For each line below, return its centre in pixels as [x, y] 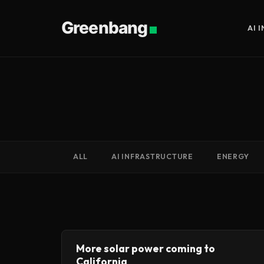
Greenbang [105, 27]
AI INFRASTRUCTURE [152, 156]
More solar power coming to [146, 248]
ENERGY [233, 156]
